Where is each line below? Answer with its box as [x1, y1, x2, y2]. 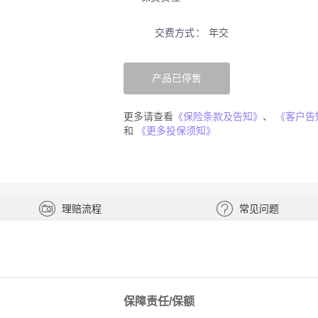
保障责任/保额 [124, 295, 194, 307]
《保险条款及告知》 [173, 111, 263, 122]
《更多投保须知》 [136, 125, 216, 136]
